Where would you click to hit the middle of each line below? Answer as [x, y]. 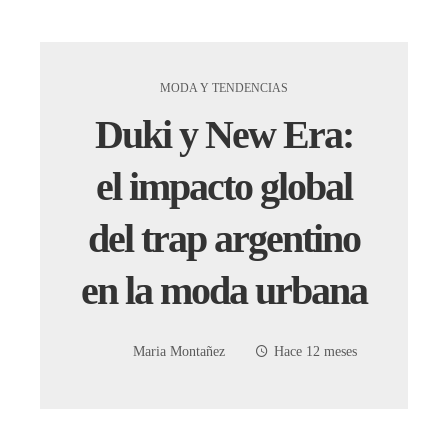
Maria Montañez [179, 352]
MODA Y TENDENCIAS [224, 87]
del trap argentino [224, 238]
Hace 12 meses [315, 352]
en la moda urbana [224, 290]
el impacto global [224, 186]
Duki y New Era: [224, 134]
